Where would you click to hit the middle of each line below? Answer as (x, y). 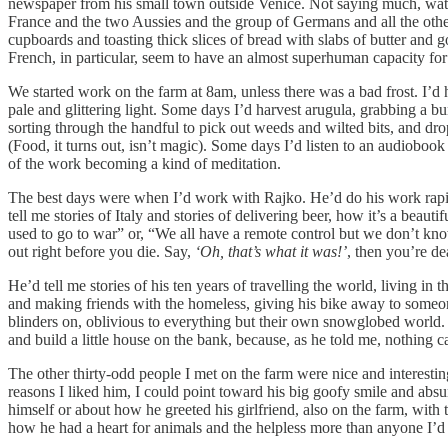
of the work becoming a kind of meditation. (144, 164)
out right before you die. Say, (101, 252)
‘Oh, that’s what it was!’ (271, 252)
